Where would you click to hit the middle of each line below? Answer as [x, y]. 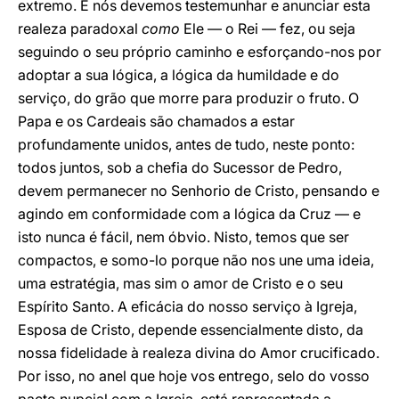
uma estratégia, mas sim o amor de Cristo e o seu [180, 283]
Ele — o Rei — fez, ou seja [268, 28]
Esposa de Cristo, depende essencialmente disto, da [191, 330]
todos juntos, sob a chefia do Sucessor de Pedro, [180, 167]
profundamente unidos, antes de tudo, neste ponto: [186, 144]
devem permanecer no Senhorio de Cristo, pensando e [199, 191]
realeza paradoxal [78, 28]
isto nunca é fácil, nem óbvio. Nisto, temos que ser [183, 237]
